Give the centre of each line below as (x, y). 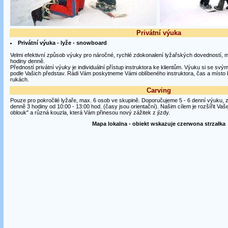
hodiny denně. (27, 61)
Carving (159, 90)
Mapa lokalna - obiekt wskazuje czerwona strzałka (159, 124)
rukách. (19, 79)
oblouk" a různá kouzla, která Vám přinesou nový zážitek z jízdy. (90, 112)
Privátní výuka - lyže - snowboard (62, 43)
